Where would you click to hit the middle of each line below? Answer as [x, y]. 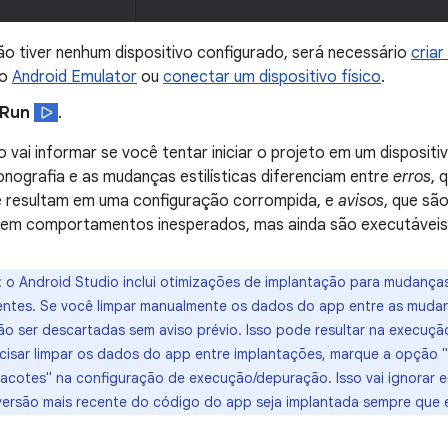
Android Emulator [74, 76]
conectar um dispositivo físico [272, 76]
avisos [361, 200]
